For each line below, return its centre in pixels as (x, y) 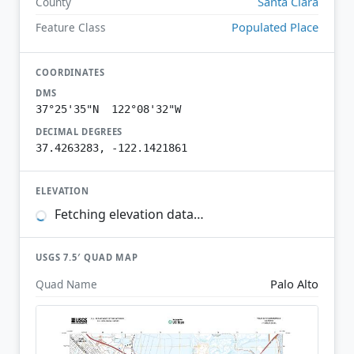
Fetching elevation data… (127, 215)
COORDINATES (70, 72)
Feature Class (71, 27)
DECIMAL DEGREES (79, 131)
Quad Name (66, 284)
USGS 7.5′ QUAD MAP (87, 258)
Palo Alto (294, 283)
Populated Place (275, 26)
